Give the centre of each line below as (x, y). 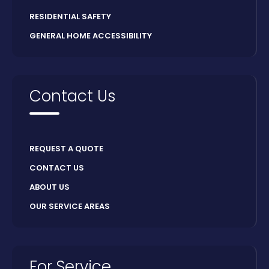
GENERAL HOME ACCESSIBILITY (91, 36)
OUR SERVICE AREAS (70, 207)
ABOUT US (50, 187)
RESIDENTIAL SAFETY (70, 17)
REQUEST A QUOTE (66, 149)
